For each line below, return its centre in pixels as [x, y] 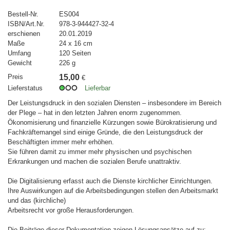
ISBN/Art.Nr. [26, 24]
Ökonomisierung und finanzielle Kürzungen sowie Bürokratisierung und [112, 122]
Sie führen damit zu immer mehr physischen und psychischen [100, 151]
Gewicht [20, 63]
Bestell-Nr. [23, 14]
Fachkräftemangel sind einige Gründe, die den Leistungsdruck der [105, 132]
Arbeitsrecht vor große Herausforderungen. [71, 210]
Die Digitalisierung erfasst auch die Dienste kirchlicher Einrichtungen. [110, 181]
